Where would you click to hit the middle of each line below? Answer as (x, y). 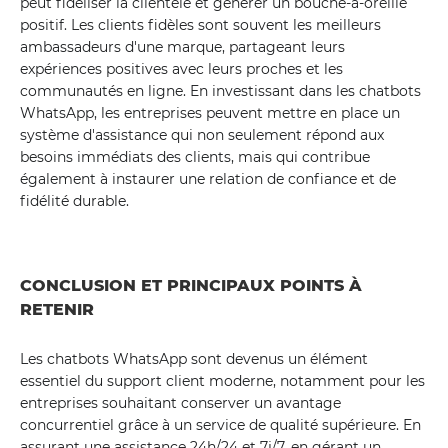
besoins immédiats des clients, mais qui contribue (195, 157)
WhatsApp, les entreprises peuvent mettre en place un (210, 113)
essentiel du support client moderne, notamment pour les (222, 381)
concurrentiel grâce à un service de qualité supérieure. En (220, 425)
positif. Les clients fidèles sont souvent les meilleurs (200, 25)
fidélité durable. (74, 201)
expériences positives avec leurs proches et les (181, 69)
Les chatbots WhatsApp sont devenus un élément (194, 359)
